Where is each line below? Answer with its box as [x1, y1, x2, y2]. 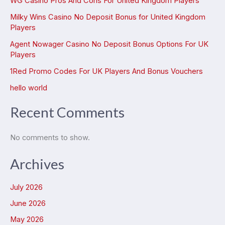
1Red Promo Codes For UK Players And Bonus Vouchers [10, 66, 203, 76]
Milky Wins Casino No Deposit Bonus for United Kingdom [10, 12, 205, 22]
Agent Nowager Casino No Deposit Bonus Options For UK [10, 39, 208, 49]
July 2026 [10, 182, 43, 192]
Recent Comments [10, 103, 125, 121]
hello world [10, 83, 47, 92]
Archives [10, 155, 64, 173]
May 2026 [10, 214, 44, 224]
